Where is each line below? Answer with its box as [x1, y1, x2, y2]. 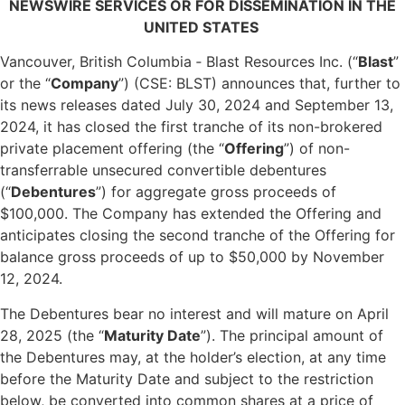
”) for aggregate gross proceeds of [96, 183, 336, 202]
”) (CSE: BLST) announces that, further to [118, 74, 400, 93]
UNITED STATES [143, 18, 262, 36]
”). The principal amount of [201, 325, 383, 344]
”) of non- [284, 139, 350, 158]
